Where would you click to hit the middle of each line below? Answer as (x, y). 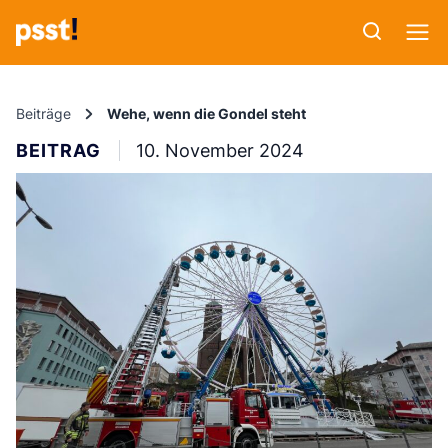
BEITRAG (58, 151)
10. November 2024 (220, 151)
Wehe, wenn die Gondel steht (206, 114)
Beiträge (43, 114)
